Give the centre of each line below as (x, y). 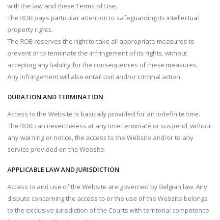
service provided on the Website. (56, 149)
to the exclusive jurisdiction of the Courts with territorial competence (108, 210)
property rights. (30, 29)
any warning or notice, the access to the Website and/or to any (100, 137)
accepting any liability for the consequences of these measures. (103, 65)
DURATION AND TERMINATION (55, 97)
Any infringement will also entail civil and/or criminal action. (95, 77)
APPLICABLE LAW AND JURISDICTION (63, 169)
